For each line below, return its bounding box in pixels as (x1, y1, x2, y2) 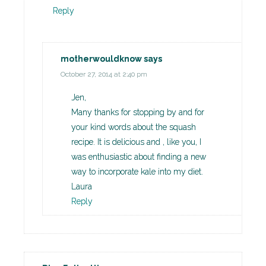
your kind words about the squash (71, 122, 196, 132)
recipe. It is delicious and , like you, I (71, 137, 201, 147)
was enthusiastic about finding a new (71, 152, 206, 162)
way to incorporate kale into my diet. (71, 167, 203, 177)
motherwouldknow (61, 54, 142, 64)
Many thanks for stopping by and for (71, 107, 204, 118)
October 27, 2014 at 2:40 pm (61, 70, 147, 79)
